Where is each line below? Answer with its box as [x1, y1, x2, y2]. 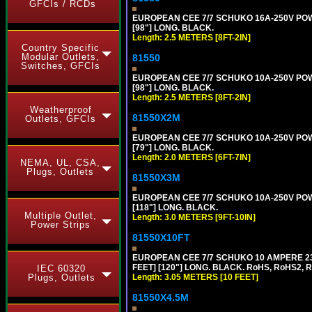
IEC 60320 [37, 263, 86, 274]
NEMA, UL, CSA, [19, 157, 100, 168]
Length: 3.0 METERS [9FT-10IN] [132, 212, 256, 222]
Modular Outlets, [22, 52, 100, 62]
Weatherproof [29, 104, 92, 115]
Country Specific [22, 42, 100, 53]
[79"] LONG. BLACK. [132, 143, 214, 153]
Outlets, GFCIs [25, 114, 96, 124]
